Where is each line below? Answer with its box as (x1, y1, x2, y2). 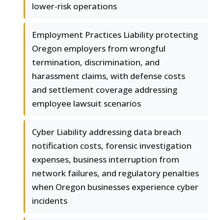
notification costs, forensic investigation (32, 139, 192, 151)
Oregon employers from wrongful (32, 42, 165, 54)
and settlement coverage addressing (32, 83, 177, 95)
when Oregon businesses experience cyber (32, 181, 198, 192)
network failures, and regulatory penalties (32, 167, 199, 179)
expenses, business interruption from (32, 153, 179, 165)
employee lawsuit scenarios (32, 97, 141, 109)
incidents (32, 194, 67, 206)
